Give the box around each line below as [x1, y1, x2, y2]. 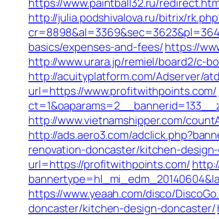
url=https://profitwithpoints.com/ [28, 157, 190, 172]
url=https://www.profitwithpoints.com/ [28, 84, 217, 98]
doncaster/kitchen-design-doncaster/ [28, 201, 216, 216]
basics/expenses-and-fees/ [28, 40, 163, 54]
